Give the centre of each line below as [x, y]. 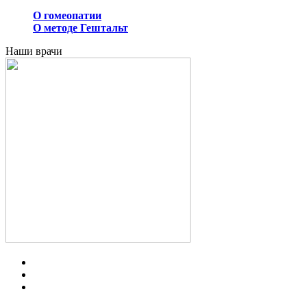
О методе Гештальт [81, 28]
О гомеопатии [67, 16]
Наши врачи [34, 51]
